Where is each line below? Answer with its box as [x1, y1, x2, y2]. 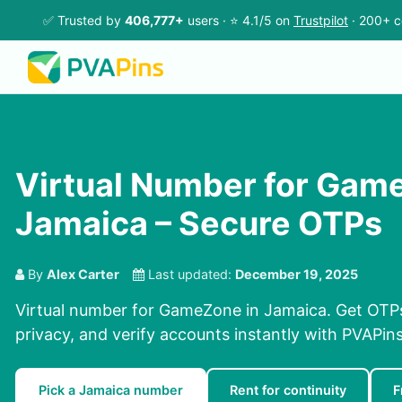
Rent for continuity [230, 382, 346, 398]
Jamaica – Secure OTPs [15, 204, 382, 244]
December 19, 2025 [235, 267, 358, 283]
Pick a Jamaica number [39, 382, 183, 398]
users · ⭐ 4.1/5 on [184, 13, 293, 28]
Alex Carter [47, 267, 119, 283]
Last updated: [144, 267, 235, 283]
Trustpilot [293, 13, 348, 28]
